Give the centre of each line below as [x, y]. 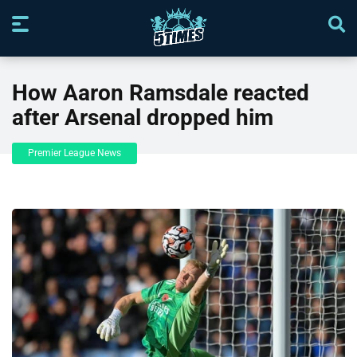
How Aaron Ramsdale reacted [161, 93]
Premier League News [75, 153]
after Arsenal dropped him [145, 118]
